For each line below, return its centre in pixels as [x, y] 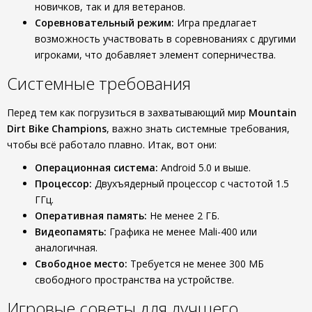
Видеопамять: [71, 232]
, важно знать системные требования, [198, 128]
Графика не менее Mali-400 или [182, 232]
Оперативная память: [91, 216]
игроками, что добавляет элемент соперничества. [155, 55]
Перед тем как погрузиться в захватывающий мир [128, 112]
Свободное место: [81, 264]
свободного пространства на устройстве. [134, 280]
